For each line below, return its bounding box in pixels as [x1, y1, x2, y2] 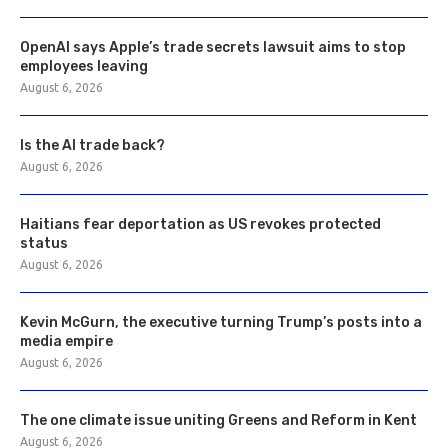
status [20, 234, 68, 252]
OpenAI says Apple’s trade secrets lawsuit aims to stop [20, 38, 406, 56]
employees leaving [20, 57, 148, 75]
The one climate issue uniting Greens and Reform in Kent [20, 411, 417, 429]
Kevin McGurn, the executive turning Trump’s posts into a [20, 313, 422, 331]
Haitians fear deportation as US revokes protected [20, 215, 381, 233]
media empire [20, 332, 113, 350]
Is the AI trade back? [20, 136, 165, 154]
